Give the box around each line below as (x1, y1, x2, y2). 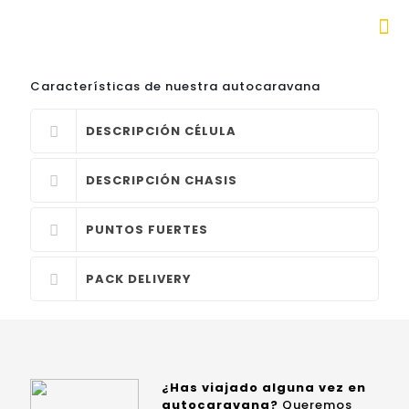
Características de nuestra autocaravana (30, 78, 320, 95)
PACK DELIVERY (86, 270, 192, 288)
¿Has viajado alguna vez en (162, 379, 366, 396)
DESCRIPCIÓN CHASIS (86, 172, 237, 189)
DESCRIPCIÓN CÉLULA (86, 122, 236, 140)
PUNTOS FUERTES (86, 221, 208, 238)
